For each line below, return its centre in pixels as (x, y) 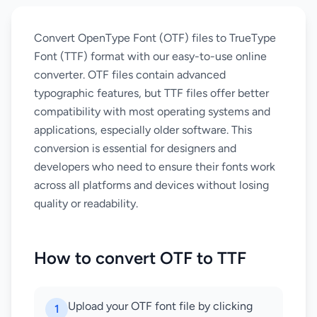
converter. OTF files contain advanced (130, 75)
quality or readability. (86, 203)
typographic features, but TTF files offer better (151, 93)
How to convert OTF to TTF (140, 258)
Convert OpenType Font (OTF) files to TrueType (155, 38)
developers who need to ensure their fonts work (155, 167)
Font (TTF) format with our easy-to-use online (150, 56)
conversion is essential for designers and (135, 148)
